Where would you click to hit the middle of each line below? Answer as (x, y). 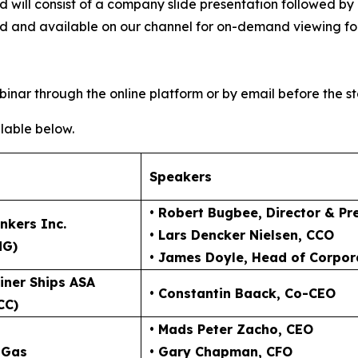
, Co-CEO (306, 293)
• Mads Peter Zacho (214, 329)
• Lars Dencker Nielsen (224, 235)
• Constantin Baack (213, 293)
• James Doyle (197, 257)
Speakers (181, 176)
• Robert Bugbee (204, 212)
